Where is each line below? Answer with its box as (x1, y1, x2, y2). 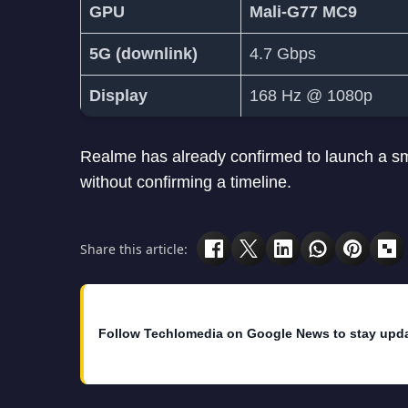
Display (89, 87, 148, 106)
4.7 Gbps (250, 45, 316, 64)
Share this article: (80, 240, 188, 258)
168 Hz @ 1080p (250, 87, 372, 106)
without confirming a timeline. (80, 173, 291, 192)
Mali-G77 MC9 (250, 3, 357, 22)
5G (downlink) (89, 45, 198, 64)
